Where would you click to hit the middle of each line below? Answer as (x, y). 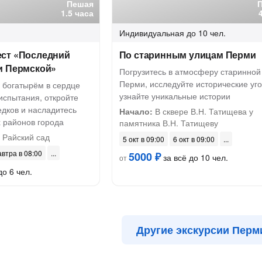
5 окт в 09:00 (143, 139)
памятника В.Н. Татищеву (168, 123)
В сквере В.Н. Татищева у (203, 111)
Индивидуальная (151, 33)
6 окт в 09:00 (194, 139)
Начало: (136, 111)
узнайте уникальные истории (175, 96)
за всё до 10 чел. (194, 157)
